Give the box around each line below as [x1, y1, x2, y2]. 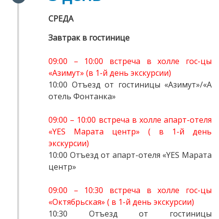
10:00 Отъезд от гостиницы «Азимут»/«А [48, 79, 212, 90]
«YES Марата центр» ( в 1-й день [48, 126, 212, 137]
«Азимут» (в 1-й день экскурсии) [48, 67, 171, 79]
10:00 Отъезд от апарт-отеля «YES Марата [48, 150, 212, 161]
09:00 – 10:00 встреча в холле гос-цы [48, 56, 212, 67]
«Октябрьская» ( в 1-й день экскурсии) [48, 197, 194, 208]
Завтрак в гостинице [48, 32, 130, 44]
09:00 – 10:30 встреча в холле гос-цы [48, 185, 212, 196]
